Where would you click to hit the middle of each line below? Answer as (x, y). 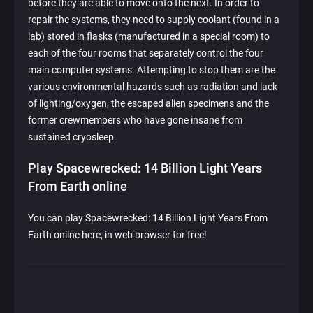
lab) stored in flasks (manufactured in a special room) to (149, 37)
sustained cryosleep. (72, 137)
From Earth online (78, 187)
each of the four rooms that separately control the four (146, 53)
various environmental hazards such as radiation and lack (153, 87)
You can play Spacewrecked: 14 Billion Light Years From (148, 218)
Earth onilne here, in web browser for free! (117, 235)
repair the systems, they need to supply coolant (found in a (154, 20)
